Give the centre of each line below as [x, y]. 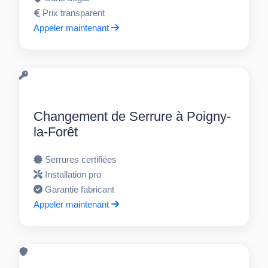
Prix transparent [74, 13]
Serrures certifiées [81, 160]
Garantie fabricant [80, 190]
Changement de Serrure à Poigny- [133, 117]
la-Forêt [56, 132]
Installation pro [73, 175]
